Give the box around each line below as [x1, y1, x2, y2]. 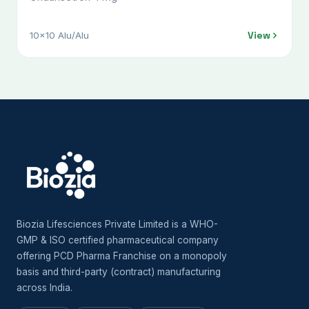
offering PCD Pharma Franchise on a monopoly [17, 250, 227, 262]
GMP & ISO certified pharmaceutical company [17, 235, 219, 246]
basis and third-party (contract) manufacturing [17, 266, 221, 278]
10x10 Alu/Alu [30, 30, 89, 41]
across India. [17, 282, 72, 294]
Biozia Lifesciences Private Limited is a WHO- [17, 219, 218, 230]
